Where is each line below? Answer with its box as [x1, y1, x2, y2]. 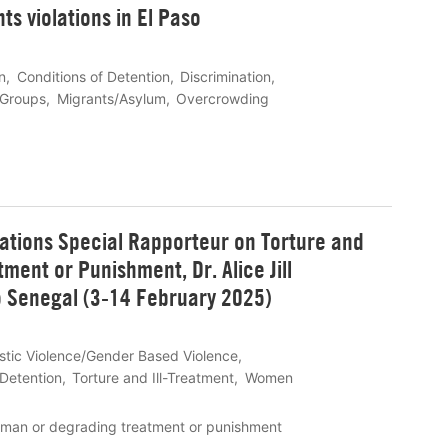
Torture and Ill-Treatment [72, 369, 235, 387]
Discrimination [180, 68, 272, 86]
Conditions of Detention [16, 68, 170, 86]
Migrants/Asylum [56, 90, 166, 108]
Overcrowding [176, 90, 270, 108]
